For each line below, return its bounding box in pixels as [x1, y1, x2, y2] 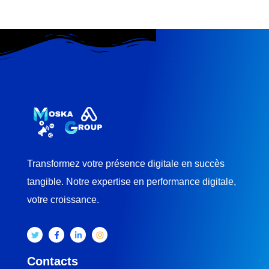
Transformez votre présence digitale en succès [27, 159, 225, 169]
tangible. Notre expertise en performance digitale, [27, 177, 236, 187]
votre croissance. [27, 195, 99, 205]
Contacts [27, 254, 78, 268]
